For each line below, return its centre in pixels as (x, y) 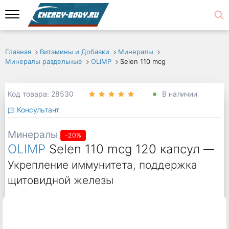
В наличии (178, 94)
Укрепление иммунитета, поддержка (102, 165)
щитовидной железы (60, 180)
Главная (18, 52)
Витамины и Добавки (74, 52)
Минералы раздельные (44, 61)
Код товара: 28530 (40, 94)
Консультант (37, 109)
